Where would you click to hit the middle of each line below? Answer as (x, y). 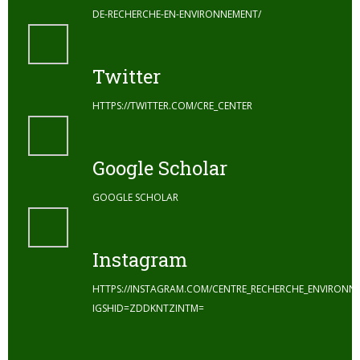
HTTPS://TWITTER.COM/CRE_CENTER (172, 106)
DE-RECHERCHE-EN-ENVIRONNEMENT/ (177, 14)
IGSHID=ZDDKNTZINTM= (148, 308)
